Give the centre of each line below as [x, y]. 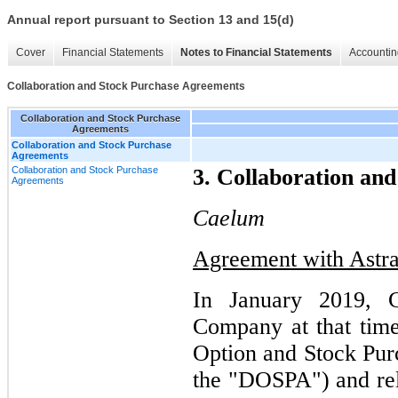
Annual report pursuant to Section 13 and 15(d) [151, 20]
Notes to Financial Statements [256, 53]
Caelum [229, 218]
